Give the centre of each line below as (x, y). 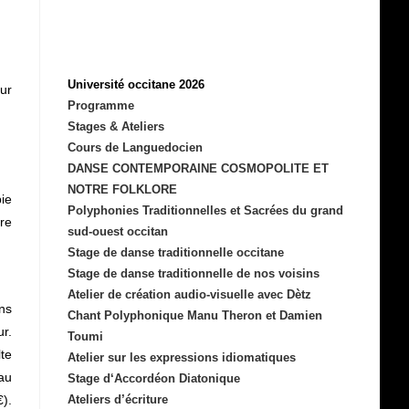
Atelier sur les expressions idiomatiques (182, 357)
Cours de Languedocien (136, 147)
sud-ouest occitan (118, 231)
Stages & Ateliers (116, 126)
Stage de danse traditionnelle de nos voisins (194, 273)
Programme (101, 105)
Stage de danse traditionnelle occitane (176, 252)
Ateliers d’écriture (118, 399)
